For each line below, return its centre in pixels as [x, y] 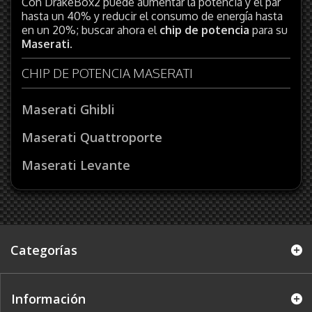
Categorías [44, 250]
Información [48, 298]
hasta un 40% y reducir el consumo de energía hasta [152, 16]
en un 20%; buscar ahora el [91, 30]
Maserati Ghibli [68, 109]
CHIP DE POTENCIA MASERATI [109, 73]
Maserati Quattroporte [92, 137]
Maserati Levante [76, 165]
